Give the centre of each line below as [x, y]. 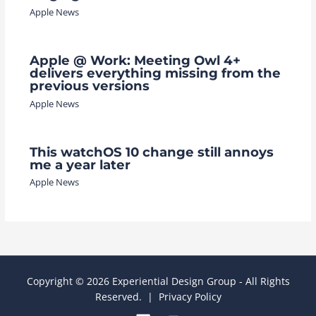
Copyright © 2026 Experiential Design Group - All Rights [158, 281]
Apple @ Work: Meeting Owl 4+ [135, 61]
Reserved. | [127, 297]
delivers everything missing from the [155, 73]
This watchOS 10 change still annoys [151, 152]
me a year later [80, 165]
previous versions [89, 86]
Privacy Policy [190, 297]
